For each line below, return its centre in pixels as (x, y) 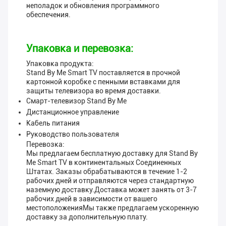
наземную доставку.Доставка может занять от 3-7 (111, 190)
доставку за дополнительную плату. (87, 217)
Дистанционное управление (73, 112)
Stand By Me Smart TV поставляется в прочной (103, 73)
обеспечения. (48, 15)
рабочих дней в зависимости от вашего (92, 199)
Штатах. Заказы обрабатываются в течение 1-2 (107, 172)
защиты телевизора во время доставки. (94, 91)
